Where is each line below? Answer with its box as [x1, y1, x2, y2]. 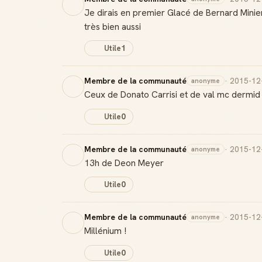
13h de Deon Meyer [84, 156, 164, 169]
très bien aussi [84, 20, 141, 33]
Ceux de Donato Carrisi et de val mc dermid [84, 88, 260, 101]
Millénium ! [84, 225, 126, 237]
